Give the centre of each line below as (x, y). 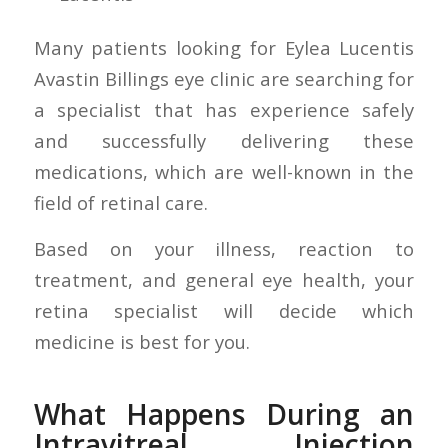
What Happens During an (224, 414)
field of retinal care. (120, 202)
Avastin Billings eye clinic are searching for (224, 78)
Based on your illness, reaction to (224, 249)
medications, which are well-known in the (224, 171)
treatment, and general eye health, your (224, 280)
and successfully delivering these (224, 140)
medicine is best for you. (141, 342)
